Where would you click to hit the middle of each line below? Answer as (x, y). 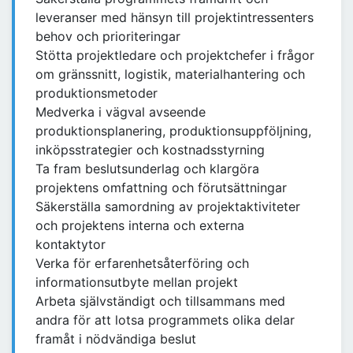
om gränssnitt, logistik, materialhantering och (170, 74)
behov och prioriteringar (108, 37)
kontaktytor (71, 245)
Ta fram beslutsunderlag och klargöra (147, 169)
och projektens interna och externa (140, 226)
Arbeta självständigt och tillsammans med (160, 301)
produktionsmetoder (97, 93)
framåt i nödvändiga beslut (116, 339)
